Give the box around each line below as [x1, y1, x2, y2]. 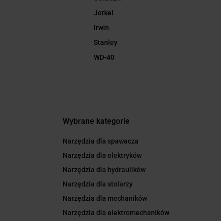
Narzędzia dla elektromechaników [63, 209, 169, 217]
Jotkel [94, 9, 114, 17]
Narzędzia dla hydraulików [63, 166, 146, 174]
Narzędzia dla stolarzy [63, 180, 133, 188]
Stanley [94, 38, 118, 47]
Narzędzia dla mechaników [63, 194, 147, 203]
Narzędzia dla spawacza [63, 137, 139, 146]
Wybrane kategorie [63, 116, 130, 126]
